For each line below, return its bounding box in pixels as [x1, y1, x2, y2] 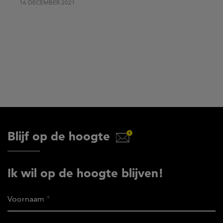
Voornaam [7, 194, 44, 204]
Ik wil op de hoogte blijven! [7, 166, 164, 181]
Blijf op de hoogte [7, 129, 110, 144]
